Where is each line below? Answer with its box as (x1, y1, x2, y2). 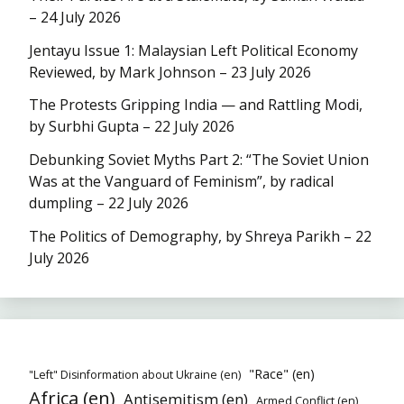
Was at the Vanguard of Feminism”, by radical (29, 171, 334, 192)
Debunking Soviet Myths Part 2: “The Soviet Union (29, 150, 369, 170)
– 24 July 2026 (29, 6, 121, 27)
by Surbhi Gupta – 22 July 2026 (29, 116, 234, 137)
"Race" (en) (249, 364, 315, 382)
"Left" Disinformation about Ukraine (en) (29, 366, 241, 382)
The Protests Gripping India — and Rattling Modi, (29, 95, 363, 115)
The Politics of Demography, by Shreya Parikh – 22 (29, 225, 372, 246)
